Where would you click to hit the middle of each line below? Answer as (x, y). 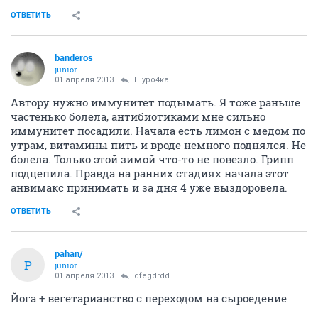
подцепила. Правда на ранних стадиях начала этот (150, 173)
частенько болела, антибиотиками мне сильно (138, 116)
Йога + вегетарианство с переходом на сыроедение (149, 298)
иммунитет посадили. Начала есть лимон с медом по (158, 131)
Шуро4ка (152, 80)
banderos (74, 58)
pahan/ (69, 254)
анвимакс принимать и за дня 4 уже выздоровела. (149, 187)
